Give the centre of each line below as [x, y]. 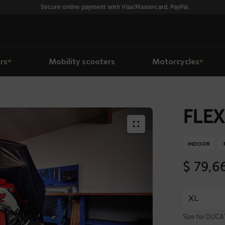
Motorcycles [176, 61]
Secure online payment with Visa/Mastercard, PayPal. [115, 7]
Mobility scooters [82, 61]
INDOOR [199, 144]
